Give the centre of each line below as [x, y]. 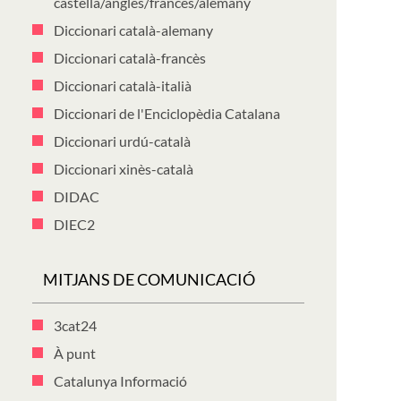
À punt [75, 353]
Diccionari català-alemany [133, 30]
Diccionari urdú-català [122, 141]
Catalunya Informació [120, 381]
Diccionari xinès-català [124, 169]
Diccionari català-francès [130, 58]
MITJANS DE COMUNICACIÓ [149, 279]
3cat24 [75, 325]
